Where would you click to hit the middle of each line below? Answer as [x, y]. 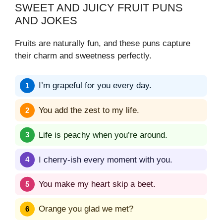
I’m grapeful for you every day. [95, 86]
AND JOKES [46, 21]
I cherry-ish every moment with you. [106, 160]
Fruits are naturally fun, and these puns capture [103, 44]
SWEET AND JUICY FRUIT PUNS [99, 8]
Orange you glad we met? [86, 209]
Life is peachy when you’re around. [103, 135]
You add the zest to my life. [89, 111]
